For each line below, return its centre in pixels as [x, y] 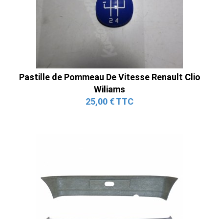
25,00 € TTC [109, 101]
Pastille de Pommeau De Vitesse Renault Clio [109, 77]
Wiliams [109, 89]
